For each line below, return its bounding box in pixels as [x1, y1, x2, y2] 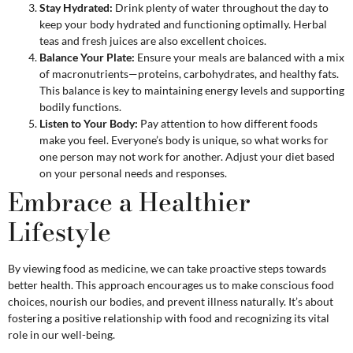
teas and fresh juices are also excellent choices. [39, 33, 266, 47]
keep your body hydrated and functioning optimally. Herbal [39, 17, 327, 31]
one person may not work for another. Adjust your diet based [39, 149, 335, 163]
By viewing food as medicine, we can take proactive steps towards [8, 261, 326, 275]
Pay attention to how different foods [138, 116, 318, 130]
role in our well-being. [8, 327, 115, 341]
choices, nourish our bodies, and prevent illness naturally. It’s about [8, 294, 333, 308]
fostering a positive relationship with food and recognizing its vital [8, 310, 329, 325]
